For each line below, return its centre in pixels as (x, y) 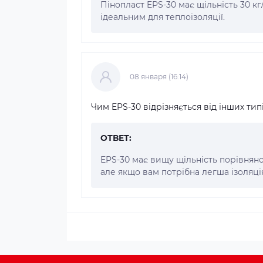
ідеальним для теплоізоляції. (163, 17)
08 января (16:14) (159, 76)
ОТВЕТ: (116, 138)
